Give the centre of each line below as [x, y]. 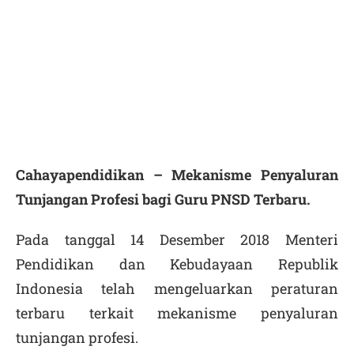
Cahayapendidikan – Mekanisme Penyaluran [177, 175]
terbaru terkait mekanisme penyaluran [177, 313]
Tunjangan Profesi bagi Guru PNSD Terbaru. [163, 199]
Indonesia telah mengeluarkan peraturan [177, 288]
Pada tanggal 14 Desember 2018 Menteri [177, 239]
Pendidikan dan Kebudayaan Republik [177, 264]
